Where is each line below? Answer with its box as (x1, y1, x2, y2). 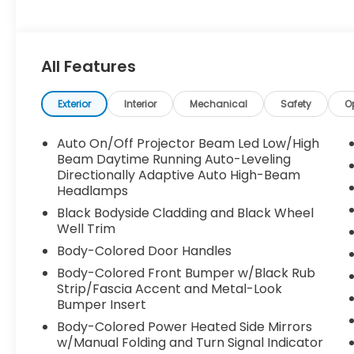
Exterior (58, 97, 92, 111)
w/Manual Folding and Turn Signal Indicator (57, 333, 324, 352)
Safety (281, 97, 312, 111)
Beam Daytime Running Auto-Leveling (57, 150, 292, 169)
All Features (41, 55, 136, 78)
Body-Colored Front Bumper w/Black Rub (57, 264, 316, 283)
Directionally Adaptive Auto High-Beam (57, 166, 301, 185)
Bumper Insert (57, 296, 147, 314)
